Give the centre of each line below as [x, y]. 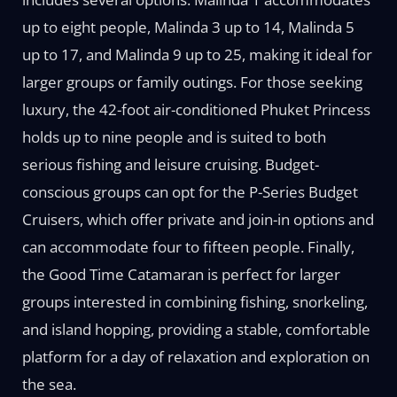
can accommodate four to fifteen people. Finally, [188, 247]
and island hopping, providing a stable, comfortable [196, 329]
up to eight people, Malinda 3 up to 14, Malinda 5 [188, 27]
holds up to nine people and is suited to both [174, 137]
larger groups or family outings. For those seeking [192, 82]
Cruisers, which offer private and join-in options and [198, 219]
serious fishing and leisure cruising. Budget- [170, 164]
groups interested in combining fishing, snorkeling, [195, 302]
